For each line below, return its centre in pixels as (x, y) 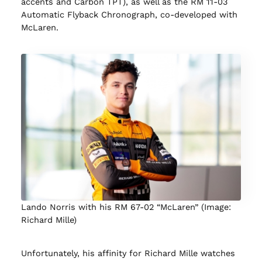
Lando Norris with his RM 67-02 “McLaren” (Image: (126, 207)
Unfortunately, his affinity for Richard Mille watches (128, 253)
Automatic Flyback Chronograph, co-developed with (129, 14)
